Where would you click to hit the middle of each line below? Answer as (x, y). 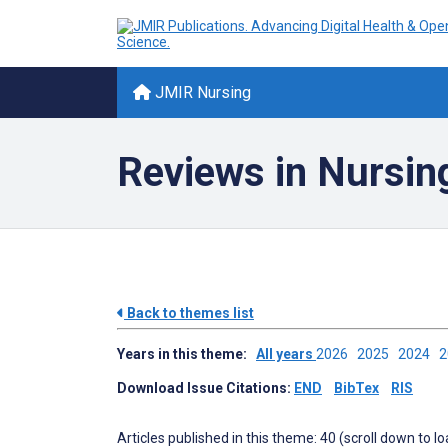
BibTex (356, 388)
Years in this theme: (186, 354)
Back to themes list (189, 313)
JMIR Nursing (201, 92)
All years (286, 354)
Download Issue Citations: (205, 388)
